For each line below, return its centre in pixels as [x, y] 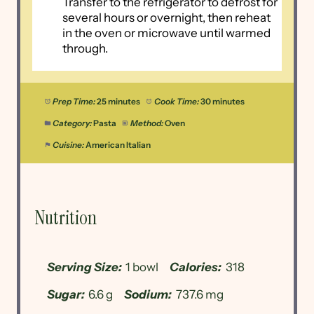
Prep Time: [74, 102]
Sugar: [66, 294]
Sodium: [148, 294]
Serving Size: [85, 267]
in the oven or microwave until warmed [166, 33]
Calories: [196, 267]
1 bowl [142, 267]
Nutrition [66, 218]
